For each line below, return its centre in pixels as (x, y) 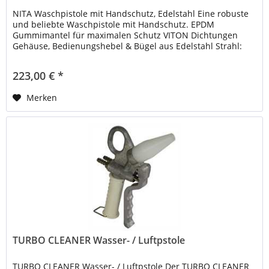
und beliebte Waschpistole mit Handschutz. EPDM (114, 24)
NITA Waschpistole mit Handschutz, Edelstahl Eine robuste (131, 13)
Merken (42, 97)
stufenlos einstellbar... (58, 56)
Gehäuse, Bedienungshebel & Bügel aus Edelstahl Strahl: (128, 46)
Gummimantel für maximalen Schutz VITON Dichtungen (125, 35)
